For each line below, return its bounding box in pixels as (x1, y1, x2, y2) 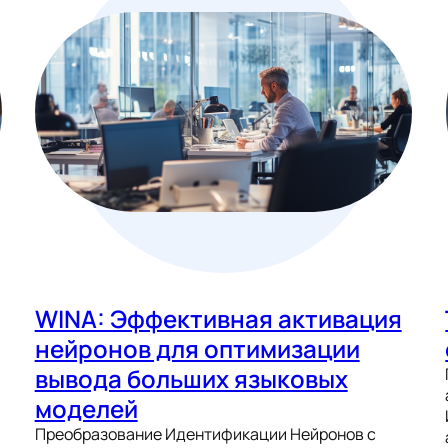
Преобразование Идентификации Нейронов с (34, 423, 376, 446)
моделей (34, 392, 138, 426)
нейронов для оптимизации (34, 332, 360, 366)
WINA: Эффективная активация (34, 302, 402, 336)
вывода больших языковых (34, 362, 348, 396)
